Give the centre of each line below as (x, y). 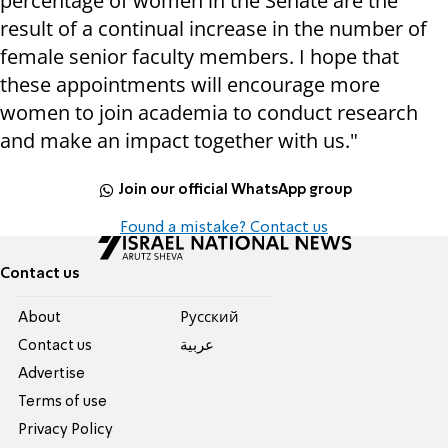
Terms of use (63, 402)
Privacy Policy (66, 430)
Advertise (52, 374)
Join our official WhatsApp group (235, 189)
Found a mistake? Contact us (224, 228)
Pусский (209, 318)
